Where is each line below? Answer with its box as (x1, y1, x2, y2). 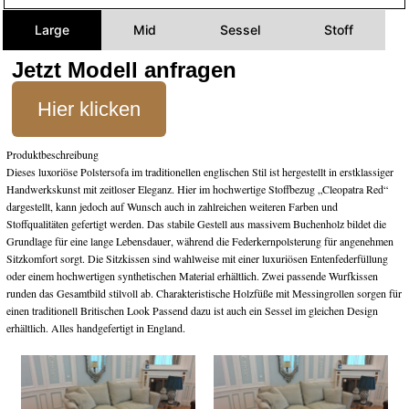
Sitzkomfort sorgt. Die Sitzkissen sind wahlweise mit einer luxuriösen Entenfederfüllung (6, 251, 389, 267)
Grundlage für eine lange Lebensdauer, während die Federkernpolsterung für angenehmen (6, 234, 394, 249)
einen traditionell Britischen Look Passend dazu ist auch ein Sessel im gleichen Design (6, 303, 379, 319)
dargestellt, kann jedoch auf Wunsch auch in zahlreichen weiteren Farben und (6, 199, 339, 215)
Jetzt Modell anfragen (12, 58, 236, 83)
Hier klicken (37, 98, 141, 121)
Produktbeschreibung (6, 147, 100, 163)
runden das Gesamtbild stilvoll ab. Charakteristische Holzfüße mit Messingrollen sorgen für (6, 286, 403, 301)
